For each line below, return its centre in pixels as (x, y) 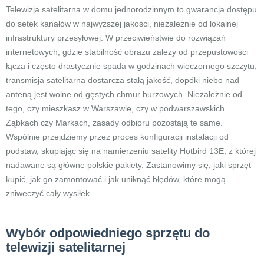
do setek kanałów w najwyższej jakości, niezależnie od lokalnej (122, 24)
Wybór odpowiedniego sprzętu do (108, 233)
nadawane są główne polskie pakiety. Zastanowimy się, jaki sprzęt (128, 165)
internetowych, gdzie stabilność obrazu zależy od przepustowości (127, 52)
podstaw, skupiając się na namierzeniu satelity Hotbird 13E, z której (131, 151)
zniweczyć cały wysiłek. (49, 193)
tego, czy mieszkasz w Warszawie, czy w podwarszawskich (115, 108)
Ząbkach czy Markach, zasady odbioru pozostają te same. (114, 123)
